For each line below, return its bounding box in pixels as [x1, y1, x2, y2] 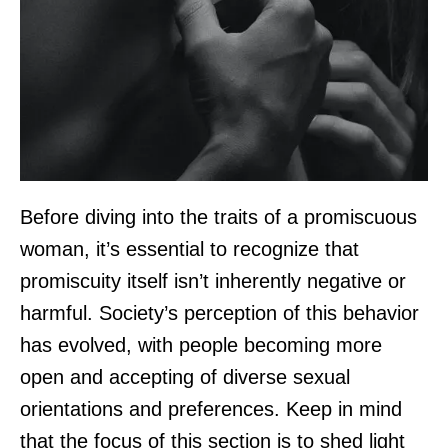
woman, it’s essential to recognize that [20, 238, 359, 261]
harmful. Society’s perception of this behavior [20, 302, 419, 325]
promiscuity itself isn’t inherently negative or [20, 270, 406, 293]
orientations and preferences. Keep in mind [20, 398, 402, 421]
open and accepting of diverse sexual [20, 366, 350, 389]
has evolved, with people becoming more [20, 334, 382, 357]
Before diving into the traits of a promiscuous [20, 206, 417, 229]
